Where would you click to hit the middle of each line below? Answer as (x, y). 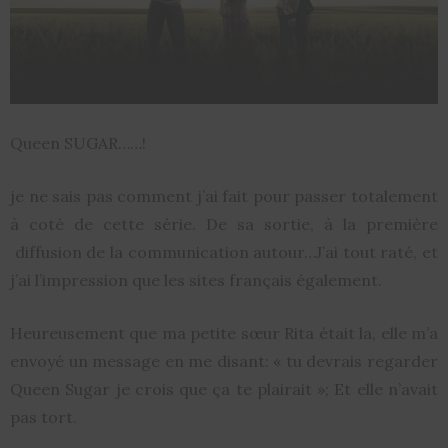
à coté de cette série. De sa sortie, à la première (224, 224)
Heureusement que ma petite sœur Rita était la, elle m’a (224, 333)
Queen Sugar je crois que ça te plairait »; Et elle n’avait (224, 389)
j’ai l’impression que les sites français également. (196, 280)
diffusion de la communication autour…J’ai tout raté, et (224, 252)
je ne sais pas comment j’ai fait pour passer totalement (224, 196)
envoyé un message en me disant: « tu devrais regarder (224, 361)
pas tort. (43, 417)
